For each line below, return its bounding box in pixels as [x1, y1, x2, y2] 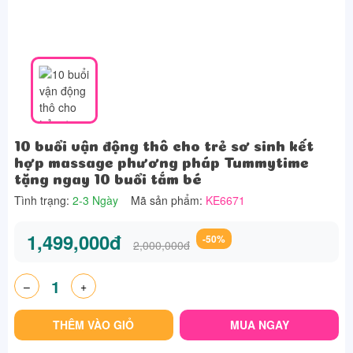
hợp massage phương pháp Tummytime [14, 157, 309, 165]
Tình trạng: [14, 192, 72, 208]
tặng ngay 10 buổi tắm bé [14, 173, 202, 181]
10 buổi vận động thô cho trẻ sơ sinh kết [14, 140, 314, 148]
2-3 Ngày [72, 192, 118, 208]
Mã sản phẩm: [131, 192, 206, 208]
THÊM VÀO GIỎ [53, 317, 135, 333]
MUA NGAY [229, 317, 289, 333]
